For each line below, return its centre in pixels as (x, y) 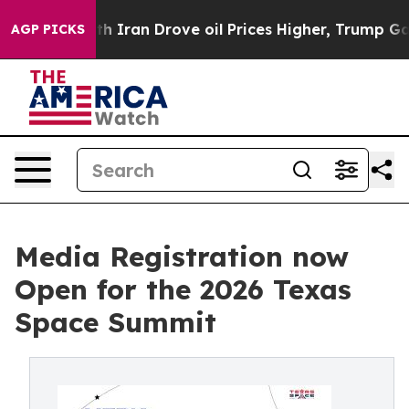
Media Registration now (182, 257)
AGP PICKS (48, 29)
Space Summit (115, 322)
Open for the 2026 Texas (183, 289)
